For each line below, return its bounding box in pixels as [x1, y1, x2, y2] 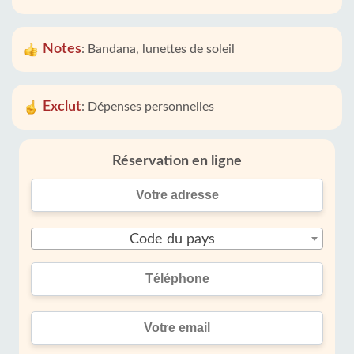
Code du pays [130, 232, 215, 247]
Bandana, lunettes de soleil [88, 43, 235, 55]
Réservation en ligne [112, 154, 242, 168]
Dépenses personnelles [88, 100, 214, 113]
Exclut [43, 100, 81, 114]
